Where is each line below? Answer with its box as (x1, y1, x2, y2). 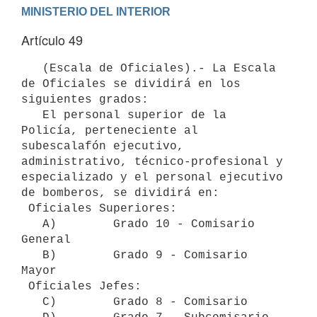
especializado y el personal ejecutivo (21, 171, 283, 184)
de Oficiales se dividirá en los (21, 77, 241, 91)
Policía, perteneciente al (21, 124, 198, 137)
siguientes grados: (21, 93, 149, 106)
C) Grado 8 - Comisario (21, 295, 42, 309)
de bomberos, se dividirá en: (21, 186, 219, 200)
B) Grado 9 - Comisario (21, 248, 42, 262)
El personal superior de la (21, 108, 42, 122)
